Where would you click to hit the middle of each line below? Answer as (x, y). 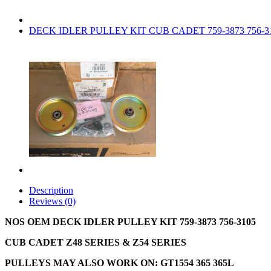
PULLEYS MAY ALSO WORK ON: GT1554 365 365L (121, 263)
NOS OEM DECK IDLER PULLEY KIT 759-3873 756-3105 (132, 222)
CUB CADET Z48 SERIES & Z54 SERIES (97, 242)
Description (51, 190)
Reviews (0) (52, 201)
